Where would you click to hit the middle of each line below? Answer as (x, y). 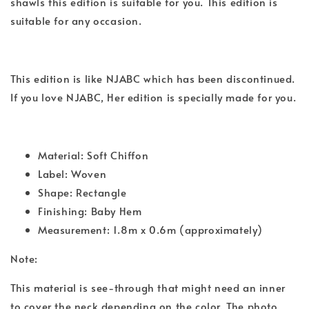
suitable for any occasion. (78, 20)
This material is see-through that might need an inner (148, 287)
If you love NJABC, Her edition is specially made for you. (153, 97)
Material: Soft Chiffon (93, 154)
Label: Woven (72, 173)
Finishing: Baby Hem (90, 210)
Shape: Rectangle (82, 192)
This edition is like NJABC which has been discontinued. (153, 78)
